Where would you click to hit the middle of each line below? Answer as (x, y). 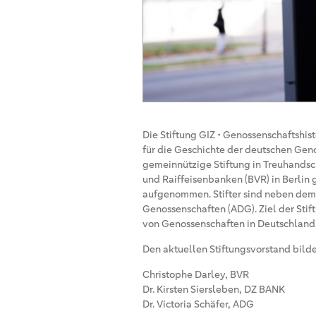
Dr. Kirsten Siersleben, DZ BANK (214, 289)
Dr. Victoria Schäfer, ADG (198, 304)
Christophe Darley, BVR (196, 274)
